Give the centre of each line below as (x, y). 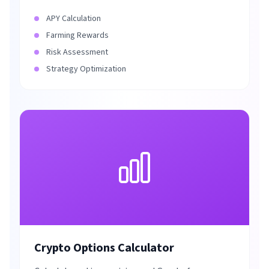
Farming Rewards (77, 35)
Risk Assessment (77, 52)
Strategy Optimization (86, 69)
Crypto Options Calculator (104, 248)
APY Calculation (74, 19)
